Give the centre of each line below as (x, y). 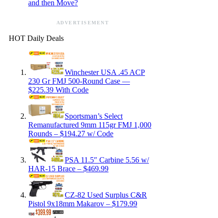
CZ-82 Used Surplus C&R (106, 195)
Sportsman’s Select (94, 116)
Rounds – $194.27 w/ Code (71, 134)
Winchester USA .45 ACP (105, 72)
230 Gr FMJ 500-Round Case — (79, 81)
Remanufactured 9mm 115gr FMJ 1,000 (90, 125)
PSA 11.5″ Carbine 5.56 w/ (107, 160)
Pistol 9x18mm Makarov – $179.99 (83, 204)
